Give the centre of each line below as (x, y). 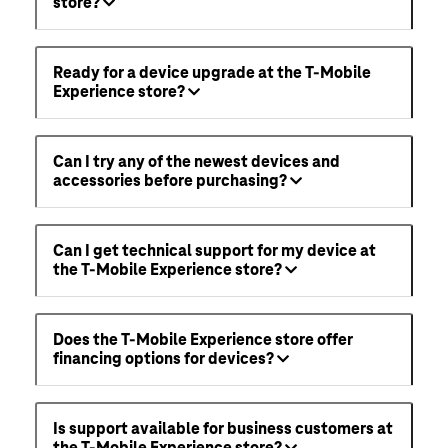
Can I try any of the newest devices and (196, 162)
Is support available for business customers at (223, 429)
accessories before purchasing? (170, 181)
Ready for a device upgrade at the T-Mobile (212, 73)
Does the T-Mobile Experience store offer (203, 340)
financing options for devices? (163, 359)
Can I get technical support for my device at (214, 251)
